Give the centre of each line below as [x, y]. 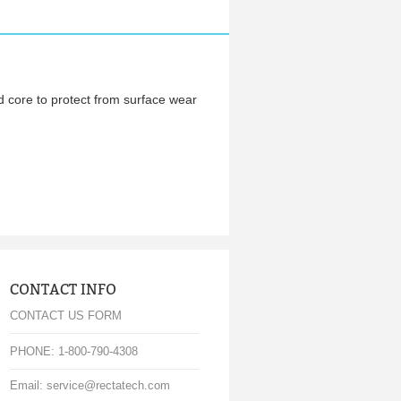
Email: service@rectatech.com [90, 385]
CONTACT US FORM [65, 316]
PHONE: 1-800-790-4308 [73, 351]
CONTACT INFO [63, 290]
